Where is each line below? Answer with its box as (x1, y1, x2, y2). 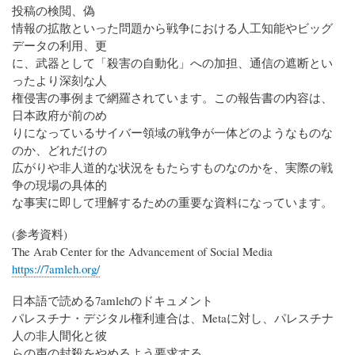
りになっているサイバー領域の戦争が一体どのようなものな (12, 124, 333, 141)
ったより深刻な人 (12, 72, 107, 89)
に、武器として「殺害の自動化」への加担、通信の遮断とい (12, 55, 333, 71)
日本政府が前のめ (12, 107, 107, 124)
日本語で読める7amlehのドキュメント (12, 292, 213, 309)
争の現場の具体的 (12, 177, 107, 193)
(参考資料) (12, 226, 67, 242)
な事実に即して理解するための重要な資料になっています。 (12, 194, 333, 211)
